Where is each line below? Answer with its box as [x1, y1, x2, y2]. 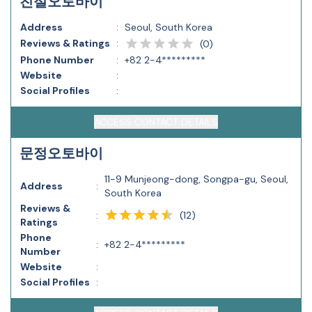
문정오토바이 [19, 144, 103, 162]
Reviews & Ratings [20, 37, 110, 49]
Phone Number [20, 54, 94, 66]
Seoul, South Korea [125, 21, 212, 33]
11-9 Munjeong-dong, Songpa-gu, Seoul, [104, 173, 288, 185]
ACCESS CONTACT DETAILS [94, 116, 218, 128]
